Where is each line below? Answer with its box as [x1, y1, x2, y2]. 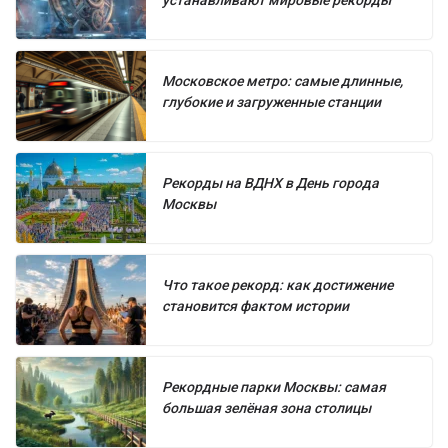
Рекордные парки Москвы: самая [162, 379, 386, 396]
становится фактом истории [162, 298, 349, 315]
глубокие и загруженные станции [162, 94, 381, 111]
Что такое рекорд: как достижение [162, 277, 393, 294]
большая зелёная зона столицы [162, 400, 371, 417]
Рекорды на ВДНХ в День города [162, 175, 379, 192]
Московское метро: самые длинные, [162, 73, 403, 90]
